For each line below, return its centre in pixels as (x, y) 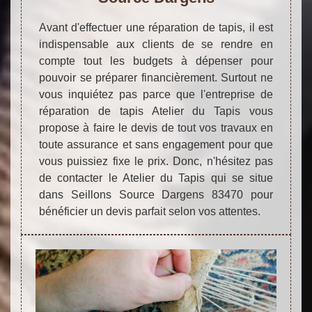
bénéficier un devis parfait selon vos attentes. (150, 211)
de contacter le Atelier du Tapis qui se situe (156, 178)
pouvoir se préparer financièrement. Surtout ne (156, 77)
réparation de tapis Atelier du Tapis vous (156, 111)
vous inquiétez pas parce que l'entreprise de (156, 94)
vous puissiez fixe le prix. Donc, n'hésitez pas (156, 161)
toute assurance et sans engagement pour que (156, 144)
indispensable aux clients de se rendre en (156, 44)
